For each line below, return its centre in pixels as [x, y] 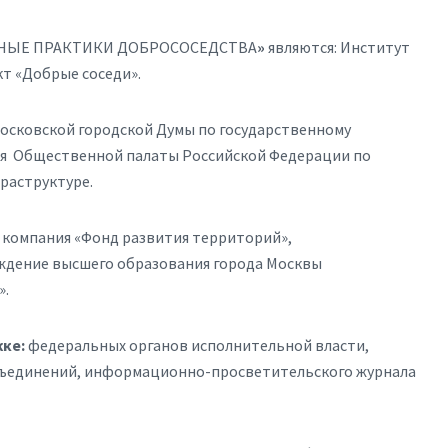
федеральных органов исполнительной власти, [198, 345]
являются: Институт [337, 47]
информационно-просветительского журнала [250, 371]
